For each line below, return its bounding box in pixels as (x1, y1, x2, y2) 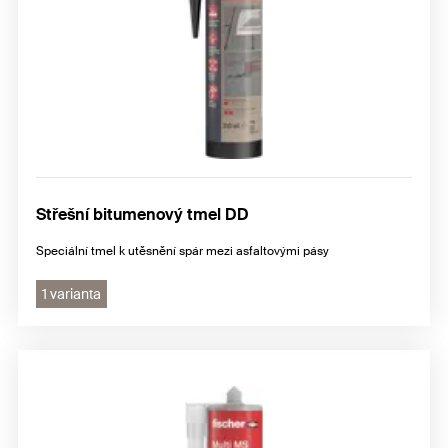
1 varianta (42, 285, 101, 304)
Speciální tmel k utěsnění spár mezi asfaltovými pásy (36, 243, 329, 260)
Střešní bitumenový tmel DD (36, 204, 249, 226)
